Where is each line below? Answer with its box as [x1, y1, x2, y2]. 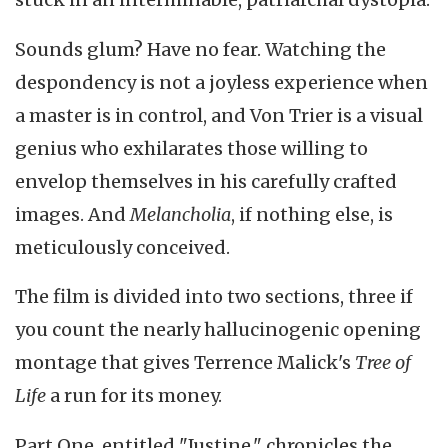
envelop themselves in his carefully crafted [15, 169, 397, 193]
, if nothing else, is [231, 202, 393, 226]
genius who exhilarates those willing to [15, 136, 368, 160]
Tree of [355, 351, 411, 374]
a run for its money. [46, 384, 222, 407]
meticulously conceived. [15, 235, 230, 259]
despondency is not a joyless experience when [15, 70, 428, 94]
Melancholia [130, 202, 231, 226]
